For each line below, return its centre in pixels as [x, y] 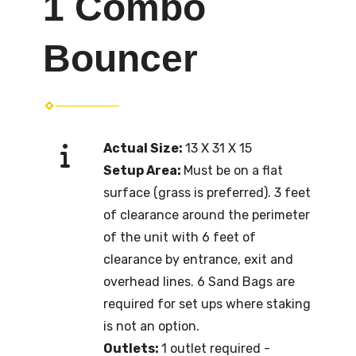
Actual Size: [144, 148]
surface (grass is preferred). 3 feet [207, 192]
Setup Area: [143, 170]
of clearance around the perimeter [207, 215]
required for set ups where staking [207, 304]
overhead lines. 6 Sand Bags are [199, 281]
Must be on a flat [233, 170]
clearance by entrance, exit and [198, 259]
